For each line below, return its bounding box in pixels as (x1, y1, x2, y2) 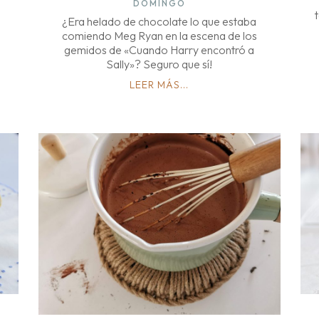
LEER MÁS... (130, 78, 189, 92)
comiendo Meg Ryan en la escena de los (61, 28, 257, 43)
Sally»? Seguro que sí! (106, 57, 213, 72)
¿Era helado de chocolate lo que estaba (62, 14, 257, 29)
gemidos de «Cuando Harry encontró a (64, 43, 255, 58)
